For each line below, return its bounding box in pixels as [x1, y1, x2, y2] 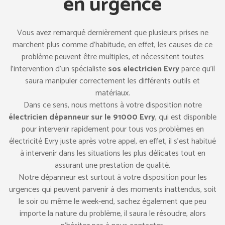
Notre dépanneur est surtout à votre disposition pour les [18, 171, 207, 184]
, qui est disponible [155, 110, 216, 124]
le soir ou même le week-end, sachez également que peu [19, 195, 206, 208]
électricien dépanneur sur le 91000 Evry [9, 110, 155, 124]
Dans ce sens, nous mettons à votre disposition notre [23, 98, 202, 112]
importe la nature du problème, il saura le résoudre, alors [19, 207, 206, 220]
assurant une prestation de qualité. [55, 159, 170, 172]
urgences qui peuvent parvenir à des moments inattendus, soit [9, 183, 216, 196]
